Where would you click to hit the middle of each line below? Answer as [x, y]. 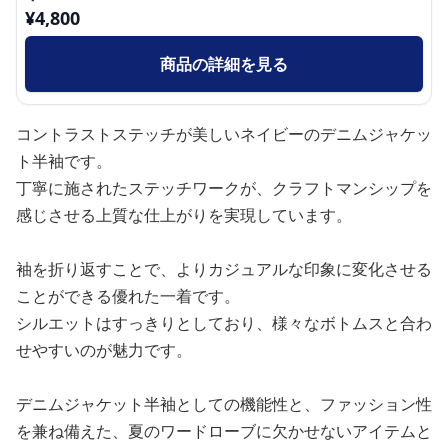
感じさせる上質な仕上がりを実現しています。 [184, 214]
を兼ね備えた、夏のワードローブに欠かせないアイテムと [224, 430]
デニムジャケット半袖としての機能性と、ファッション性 [224, 403]
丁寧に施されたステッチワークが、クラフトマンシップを [224, 187]
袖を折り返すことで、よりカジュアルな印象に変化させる [224, 268]
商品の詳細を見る [224, 63]
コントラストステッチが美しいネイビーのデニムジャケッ [224, 133]
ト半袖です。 [64, 160]
